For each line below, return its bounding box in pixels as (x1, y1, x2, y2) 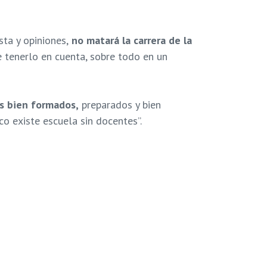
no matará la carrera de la (69, 33, 192, 48)
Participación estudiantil (35, 201, 128, 212)
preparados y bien (79, 98, 161, 112)
